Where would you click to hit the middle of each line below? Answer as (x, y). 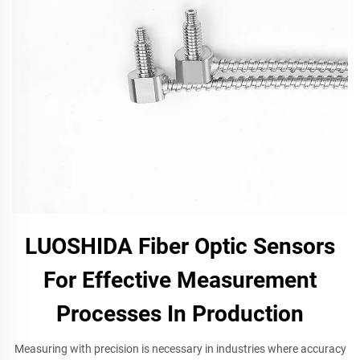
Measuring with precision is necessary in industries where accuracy (180, 349)
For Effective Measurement (180, 280)
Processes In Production (180, 314)
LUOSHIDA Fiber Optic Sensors (180, 246)
